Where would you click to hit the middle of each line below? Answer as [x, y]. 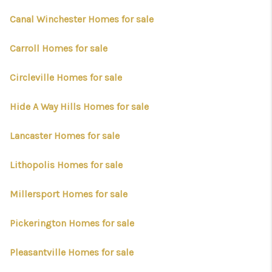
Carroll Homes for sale [59, 48]
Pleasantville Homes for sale [72, 252]
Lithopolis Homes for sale [66, 165]
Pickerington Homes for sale [72, 223]
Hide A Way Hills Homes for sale [79, 107]
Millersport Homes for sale [69, 194]
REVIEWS [187, 80]
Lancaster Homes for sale [65, 136]
